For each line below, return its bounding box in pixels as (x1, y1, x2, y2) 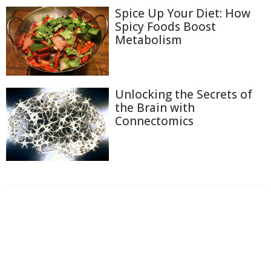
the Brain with (115, 99, 195, 116)
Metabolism (115, 32, 182, 48)
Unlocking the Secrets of (115, 86, 252, 102)
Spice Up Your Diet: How (115, 5, 250, 22)
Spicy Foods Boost (115, 19, 216, 35)
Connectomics (115, 113, 194, 129)
